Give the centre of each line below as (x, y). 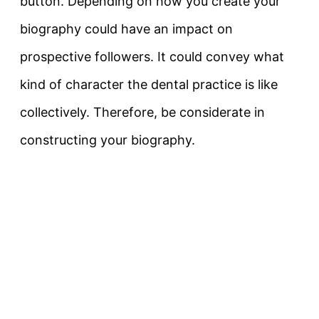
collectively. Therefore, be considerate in (142, 113)
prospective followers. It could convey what (152, 57)
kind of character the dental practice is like (149, 85)
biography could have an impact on (126, 29)
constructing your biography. (108, 140)
